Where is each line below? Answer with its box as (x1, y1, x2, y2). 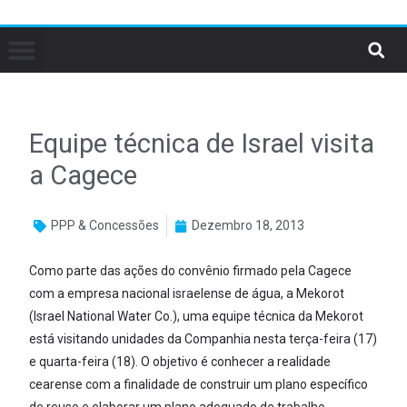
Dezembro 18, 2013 (192, 218, 305, 233)
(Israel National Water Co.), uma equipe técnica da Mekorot (29, 309, 364, 323)
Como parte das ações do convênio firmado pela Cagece (29, 263, 352, 278)
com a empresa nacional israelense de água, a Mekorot (29, 286, 345, 301)
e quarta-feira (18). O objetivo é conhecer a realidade (29, 354, 332, 369)
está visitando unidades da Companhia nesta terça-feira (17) (29, 332, 378, 346)
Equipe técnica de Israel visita (29, 128, 375, 159)
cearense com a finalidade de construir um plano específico (29, 377, 369, 392)
